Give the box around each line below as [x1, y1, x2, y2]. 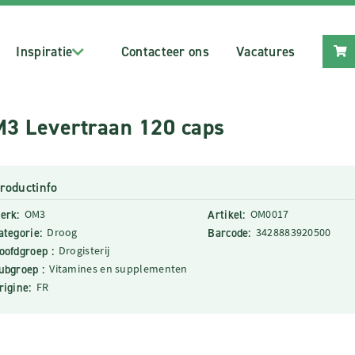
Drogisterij [58, 243, 110, 258]
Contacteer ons [120, 43, 209, 60]
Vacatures [235, 43, 296, 60]
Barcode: [208, 225, 251, 241]
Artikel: [208, 207, 246, 223]
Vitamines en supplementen [49, 261, 188, 276]
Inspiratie [16, 43, 73, 60]
